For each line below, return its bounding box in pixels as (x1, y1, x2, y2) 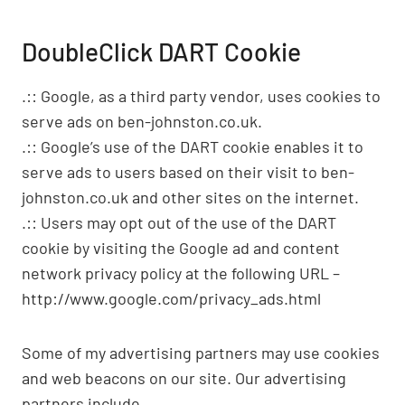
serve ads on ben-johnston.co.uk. (22, 111, 262, 131)
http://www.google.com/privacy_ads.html (22, 288, 321, 308)
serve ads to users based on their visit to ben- (22, 162, 354, 182)
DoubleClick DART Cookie (22, 36, 301, 67)
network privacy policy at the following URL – (22, 263, 340, 283)
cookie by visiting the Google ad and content (22, 238, 340, 258)
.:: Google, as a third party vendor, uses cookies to (22, 86, 381, 106)
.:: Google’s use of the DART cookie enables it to (22, 137, 363, 156)
